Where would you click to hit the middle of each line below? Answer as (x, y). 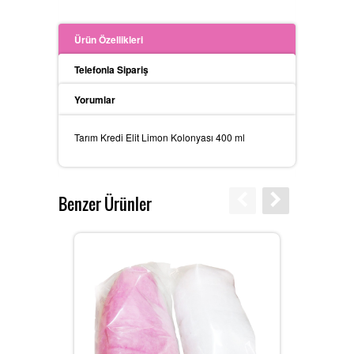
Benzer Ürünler (105, 203)
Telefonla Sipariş (111, 69)
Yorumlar (95, 99)
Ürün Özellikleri (109, 39)
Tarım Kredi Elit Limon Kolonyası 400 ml (160, 137)
